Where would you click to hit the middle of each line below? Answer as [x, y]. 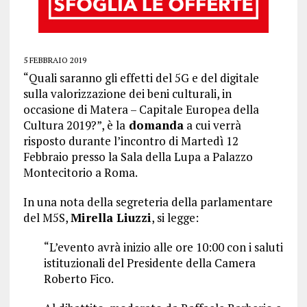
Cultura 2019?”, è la [74, 125]
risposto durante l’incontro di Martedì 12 [131, 141]
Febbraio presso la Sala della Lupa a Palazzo [138, 157]
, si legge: [175, 218]
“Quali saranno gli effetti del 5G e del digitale [141, 78]
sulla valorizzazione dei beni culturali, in [127, 94]
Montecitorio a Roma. [80, 172]
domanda [154, 125]
